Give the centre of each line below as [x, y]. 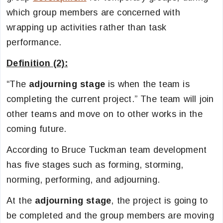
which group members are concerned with [93, 12]
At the [21, 201]
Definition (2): [37, 63]
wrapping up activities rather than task [87, 27]
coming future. [37, 129]
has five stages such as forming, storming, [95, 165]
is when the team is [147, 84]
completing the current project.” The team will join [110, 99]
